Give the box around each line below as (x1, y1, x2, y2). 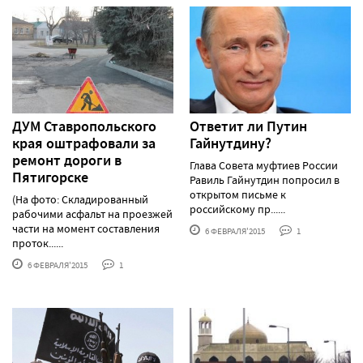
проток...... (12, 236, 63, 251)
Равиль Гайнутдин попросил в (190, 173, 340, 188)
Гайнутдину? (190, 134, 271, 154)
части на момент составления (12, 221, 160, 237)
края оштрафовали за (12, 134, 156, 154)
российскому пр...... (190, 202, 285, 217)
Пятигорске (12, 168, 88, 188)
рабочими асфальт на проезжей (12, 207, 173, 222)
